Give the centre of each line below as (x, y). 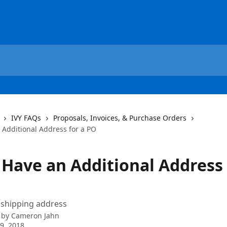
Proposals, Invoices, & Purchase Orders (120, 118)
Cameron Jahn (35, 216)
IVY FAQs (26, 118)
